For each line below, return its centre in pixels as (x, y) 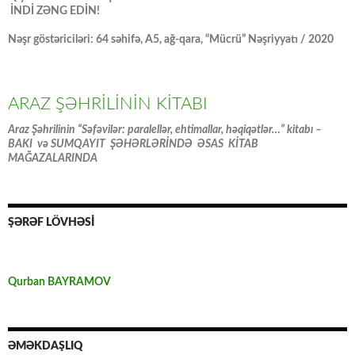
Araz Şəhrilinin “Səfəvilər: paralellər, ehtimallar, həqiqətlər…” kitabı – (165, 130)
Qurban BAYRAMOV (59, 282)
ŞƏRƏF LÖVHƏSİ (51, 223)
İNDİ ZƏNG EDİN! (54, 11)
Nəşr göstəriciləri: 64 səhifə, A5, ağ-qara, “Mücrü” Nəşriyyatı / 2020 (171, 40)
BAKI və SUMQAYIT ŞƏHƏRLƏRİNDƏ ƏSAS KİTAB (134, 145)
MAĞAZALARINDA (53, 159)
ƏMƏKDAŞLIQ (45, 347)
